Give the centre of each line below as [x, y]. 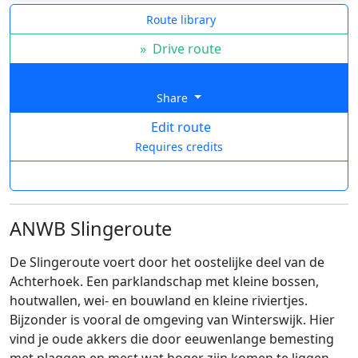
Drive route [185, 49]
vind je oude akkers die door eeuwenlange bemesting [172, 339]
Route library [181, 20]
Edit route [179, 127]
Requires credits [179, 147]
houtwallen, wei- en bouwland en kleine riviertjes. [159, 301]
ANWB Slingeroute [91, 229]
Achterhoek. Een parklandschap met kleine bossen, [164, 282]
